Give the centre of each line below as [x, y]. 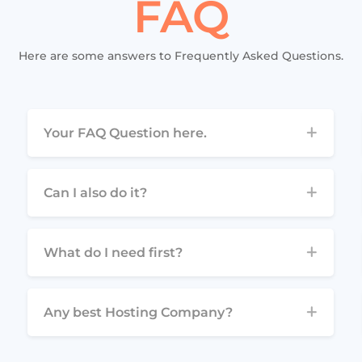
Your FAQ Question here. [126, 133]
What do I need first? [114, 252]
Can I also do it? [96, 192]
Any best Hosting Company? [139, 312]
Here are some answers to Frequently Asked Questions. [181, 55]
